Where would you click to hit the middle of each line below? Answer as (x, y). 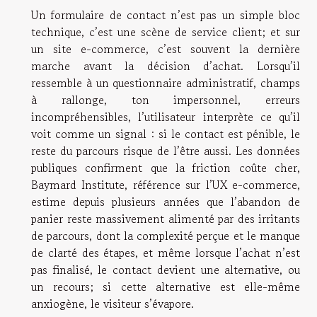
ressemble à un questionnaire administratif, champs (166, 82)
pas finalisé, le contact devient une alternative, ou (166, 269)
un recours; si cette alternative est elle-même (166, 286)
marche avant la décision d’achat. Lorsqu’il (166, 65)
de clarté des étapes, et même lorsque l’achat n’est (166, 252)
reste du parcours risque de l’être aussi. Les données (166, 150)
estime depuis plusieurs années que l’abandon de (166, 201)
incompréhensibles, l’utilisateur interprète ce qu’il (166, 116)
